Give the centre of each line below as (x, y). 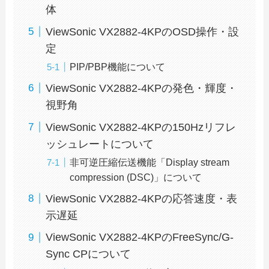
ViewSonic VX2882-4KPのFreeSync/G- (140, 237)
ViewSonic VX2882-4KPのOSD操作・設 (143, 32)
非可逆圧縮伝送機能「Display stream (150, 162)
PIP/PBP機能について (118, 66)
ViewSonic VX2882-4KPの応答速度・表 (142, 198)
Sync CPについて (89, 254)
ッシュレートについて (100, 144)
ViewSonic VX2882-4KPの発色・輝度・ (142, 88)
